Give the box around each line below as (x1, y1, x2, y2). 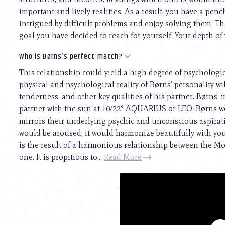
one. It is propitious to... (19, 152, 104, 162)
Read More (104, 152, 142, 162)
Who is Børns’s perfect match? (19, 50, 123, 63)
